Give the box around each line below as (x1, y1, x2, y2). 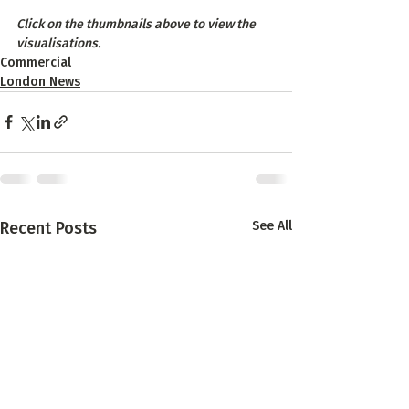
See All (252, 217, 292, 234)
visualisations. (16, 35, 100, 51)
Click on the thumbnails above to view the (16, 16, 258, 32)
